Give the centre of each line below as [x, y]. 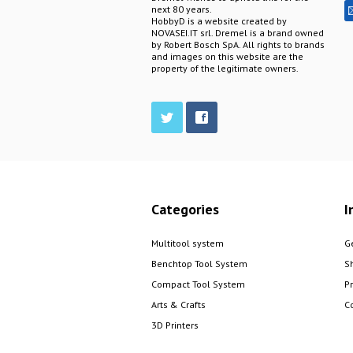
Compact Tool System [198, 284]
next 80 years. [182, 9]
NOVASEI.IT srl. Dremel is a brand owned [238, 32]
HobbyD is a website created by [219, 20]
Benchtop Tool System [199, 263]
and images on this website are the [227, 56]
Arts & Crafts [178, 304]
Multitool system [188, 243]
